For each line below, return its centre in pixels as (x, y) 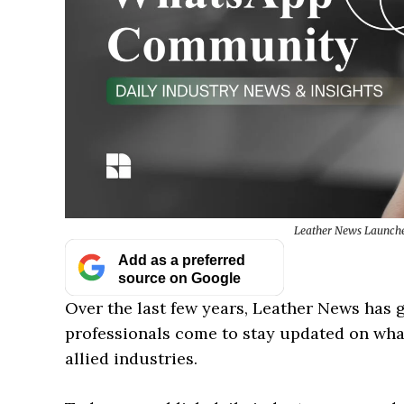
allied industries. (131, 358)
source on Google (179, 277)
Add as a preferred (181, 259)
